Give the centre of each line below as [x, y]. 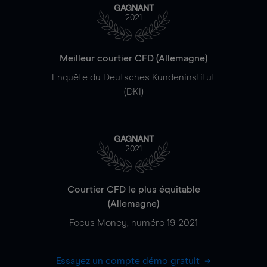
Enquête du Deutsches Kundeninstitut [133, 77]
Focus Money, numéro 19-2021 [133, 223]
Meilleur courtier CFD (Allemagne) [133, 58]
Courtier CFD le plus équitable [133, 189]
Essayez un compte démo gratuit [129, 261]
